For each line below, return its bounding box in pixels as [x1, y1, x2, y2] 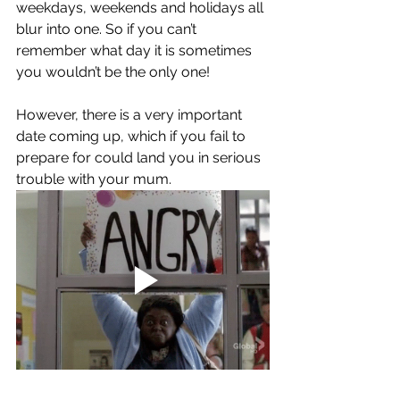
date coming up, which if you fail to [16, 128, 249, 146]
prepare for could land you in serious [16, 149, 264, 167]
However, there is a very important [16, 106, 246, 124]
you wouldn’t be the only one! [16, 63, 213, 81]
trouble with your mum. [16, 171, 175, 188]
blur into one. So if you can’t [16, 21, 200, 38]
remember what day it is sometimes [16, 42, 255, 60]
